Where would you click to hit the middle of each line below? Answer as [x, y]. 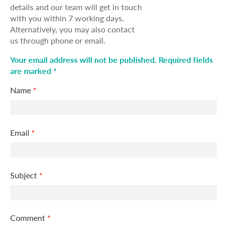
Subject [25, 175]
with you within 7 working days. [67, 18]
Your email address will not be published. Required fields [111, 60]
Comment [29, 218]
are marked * [33, 71]
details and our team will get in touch [76, 7]
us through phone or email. [58, 41]
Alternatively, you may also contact [72, 29]
